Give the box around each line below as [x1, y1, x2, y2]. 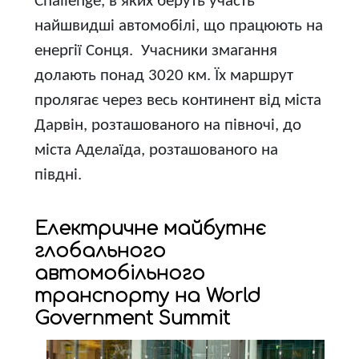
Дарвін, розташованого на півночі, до [34, 116, 301, 134]
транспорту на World [34, 284, 260, 306]
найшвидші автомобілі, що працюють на [34, 17, 323, 34]
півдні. [34, 166, 82, 184]
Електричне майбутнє [34, 217, 266, 239]
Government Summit [34, 307, 230, 329]
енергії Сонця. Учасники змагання [34, 42, 277, 59]
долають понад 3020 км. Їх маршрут [34, 67, 293, 84]
